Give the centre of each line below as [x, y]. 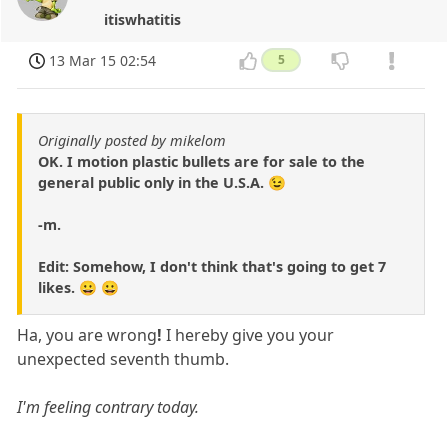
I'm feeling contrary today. [108, 407]
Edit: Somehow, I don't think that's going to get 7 [212, 267]
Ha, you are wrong [87, 335]
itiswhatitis [143, 20]
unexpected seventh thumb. [123, 359]
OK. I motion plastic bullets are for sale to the [201, 162]
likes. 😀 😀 [78, 288]
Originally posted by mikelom [132, 141]
